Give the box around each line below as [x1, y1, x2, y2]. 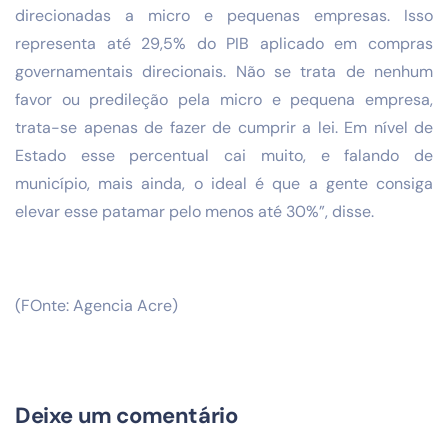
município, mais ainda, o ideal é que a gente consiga [15, 172, 433, 194]
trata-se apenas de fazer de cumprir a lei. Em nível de [15, 116, 433, 138]
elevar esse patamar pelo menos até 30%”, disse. [15, 200, 374, 222]
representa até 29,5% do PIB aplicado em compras [15, 32, 433, 54]
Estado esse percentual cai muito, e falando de [15, 144, 433, 166]
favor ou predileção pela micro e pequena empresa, [15, 88, 433, 110]
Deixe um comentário [15, 400, 238, 430]
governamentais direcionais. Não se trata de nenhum [15, 60, 433, 82]
